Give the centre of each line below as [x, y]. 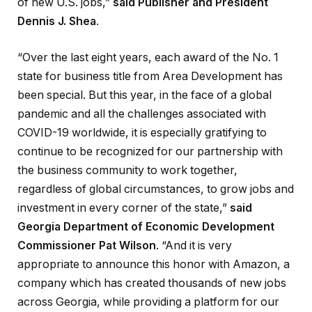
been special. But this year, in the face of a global [145, 95]
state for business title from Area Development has [150, 76]
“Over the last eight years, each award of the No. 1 [148, 57]
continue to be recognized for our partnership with [150, 151]
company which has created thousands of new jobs [152, 283]
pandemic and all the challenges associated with [142, 114]
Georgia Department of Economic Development [146, 226]
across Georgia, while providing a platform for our [148, 302]
